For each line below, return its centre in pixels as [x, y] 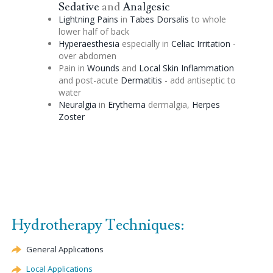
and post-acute [89, 80]
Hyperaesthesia [89, 43]
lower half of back [94, 31]
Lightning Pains [88, 19]
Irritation [212, 43]
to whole [207, 19]
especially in [145, 43]
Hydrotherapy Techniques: [98, 225]
